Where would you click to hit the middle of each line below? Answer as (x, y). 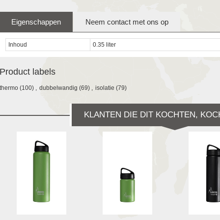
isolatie (105, 88)
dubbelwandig (58, 88)
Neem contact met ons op (127, 22)
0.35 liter (104, 44)
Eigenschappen (36, 22)
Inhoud (17, 44)
